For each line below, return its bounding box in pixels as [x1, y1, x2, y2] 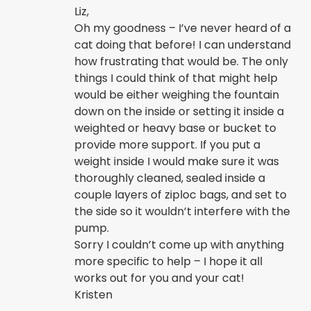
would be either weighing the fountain [74, 86, 280, 103]
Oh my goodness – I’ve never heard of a [74, 19, 292, 36]
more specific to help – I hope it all [74, 253, 263, 269]
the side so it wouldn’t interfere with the [74, 203, 291, 219]
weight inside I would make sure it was [74, 153, 280, 169]
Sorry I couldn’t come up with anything [74, 236, 285, 253]
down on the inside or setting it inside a [74, 103, 285, 119]
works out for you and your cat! [74, 269, 245, 286]
